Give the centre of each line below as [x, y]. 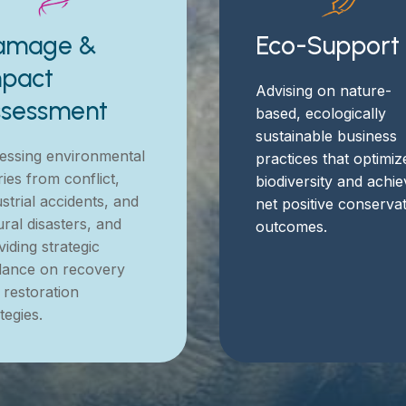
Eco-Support [328, 45]
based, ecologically [321, 113]
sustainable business [327, 135]
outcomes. [292, 226]
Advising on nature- [324, 90]
